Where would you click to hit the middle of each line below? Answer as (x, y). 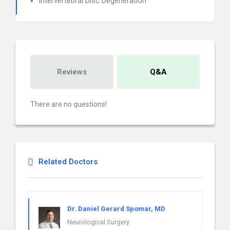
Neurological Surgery (98, 222)
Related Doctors (68, 162)
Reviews (72, 72)
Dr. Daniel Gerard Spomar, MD (116, 209)
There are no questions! (69, 104)
